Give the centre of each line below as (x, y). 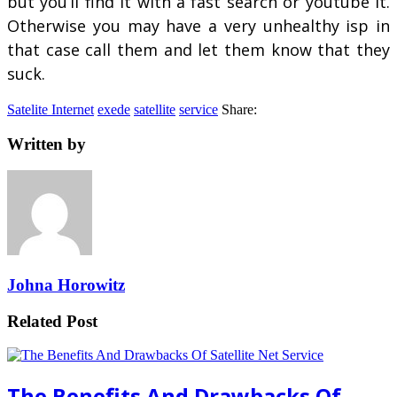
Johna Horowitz (66, 284)
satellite (155, 109)
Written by (47, 144)
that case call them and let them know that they (198, 49)
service (198, 109)
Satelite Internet (51, 109)
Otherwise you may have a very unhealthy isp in (198, 25)
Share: (239, 109)
